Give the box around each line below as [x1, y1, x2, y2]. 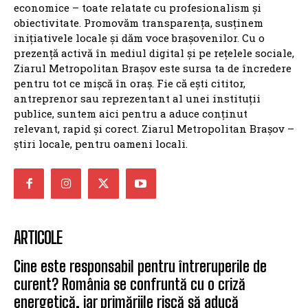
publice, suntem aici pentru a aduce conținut [14, 107, 247, 121]
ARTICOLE [14, 228, 62, 248]
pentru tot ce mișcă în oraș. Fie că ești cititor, [14, 76, 245, 91]
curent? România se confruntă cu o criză [14, 275, 245, 294]
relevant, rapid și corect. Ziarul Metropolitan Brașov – [14, 122, 294, 136]
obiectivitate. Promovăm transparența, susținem [14, 16, 263, 30]
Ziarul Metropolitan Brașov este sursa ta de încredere [14, 61, 291, 76]
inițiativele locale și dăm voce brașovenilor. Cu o [14, 31, 265, 45]
